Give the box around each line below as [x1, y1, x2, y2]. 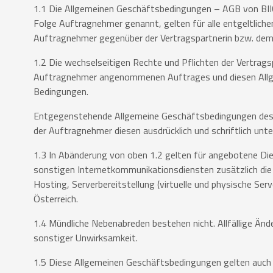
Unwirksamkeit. [76, 230, 138, 246]
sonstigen [34, 162, 77, 177]
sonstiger [34, 230, 76, 246]
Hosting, [34, 177, 72, 192]
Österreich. [34, 191, 78, 207]
